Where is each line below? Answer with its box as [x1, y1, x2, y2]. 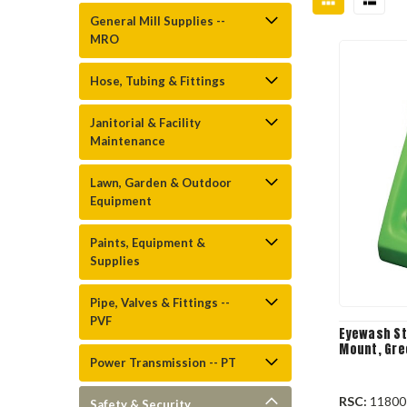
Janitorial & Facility [90, 115, 201, 130]
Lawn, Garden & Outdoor [90, 175, 232, 190]
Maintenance [90, 134, 165, 148]
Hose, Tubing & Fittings [90, 74, 225, 88]
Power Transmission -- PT [90, 355, 236, 370]
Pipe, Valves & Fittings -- [90, 295, 230, 310]
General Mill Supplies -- [90, 14, 225, 28]
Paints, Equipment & [90, 235, 205, 250]
